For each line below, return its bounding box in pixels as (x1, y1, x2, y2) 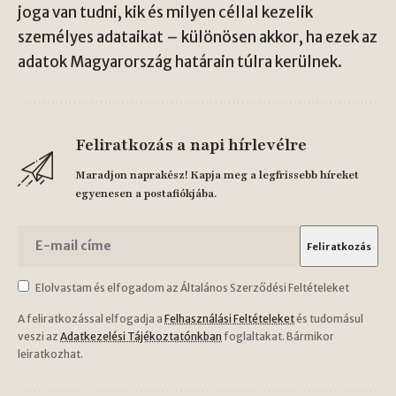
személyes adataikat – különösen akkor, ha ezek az (18, 27, 377, 47)
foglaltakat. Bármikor (222, 329, 334, 343)
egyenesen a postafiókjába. (75, 187, 217, 201)
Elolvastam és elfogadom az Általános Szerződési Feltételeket (34, 280, 349, 294)
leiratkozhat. (18, 346, 83, 361)
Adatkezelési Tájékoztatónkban (60, 329, 222, 343)
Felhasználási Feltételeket (164, 311, 294, 325)
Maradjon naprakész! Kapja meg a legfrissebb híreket (75, 168, 359, 182)
